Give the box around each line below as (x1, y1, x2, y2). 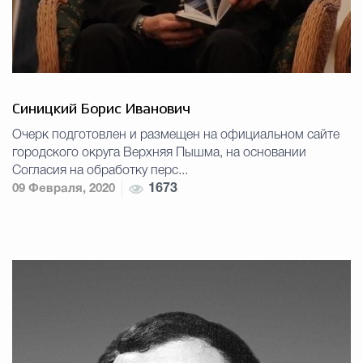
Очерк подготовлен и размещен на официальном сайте (12, 130, 340, 142)
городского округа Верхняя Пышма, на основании (12, 147, 306, 160)
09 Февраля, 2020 (12, 183, 115, 195)
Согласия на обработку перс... (12, 165, 188, 177)
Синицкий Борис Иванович (12, 102, 190, 117)
